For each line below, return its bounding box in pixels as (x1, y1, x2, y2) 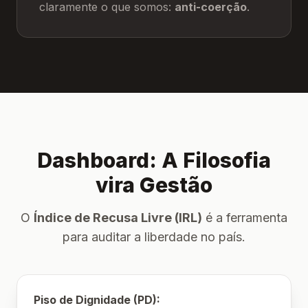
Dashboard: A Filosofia (37, 148, 271, 173)
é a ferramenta (202, 210, 287, 225)
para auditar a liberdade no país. (63, 230, 245, 244)
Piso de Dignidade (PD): (34, 293, 160, 307)
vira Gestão (96, 173, 212, 197)
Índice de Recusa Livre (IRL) (34, 210, 202, 225)
